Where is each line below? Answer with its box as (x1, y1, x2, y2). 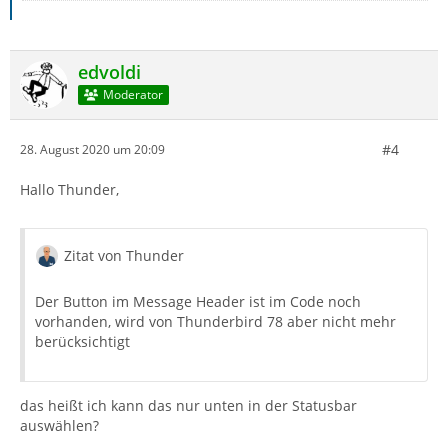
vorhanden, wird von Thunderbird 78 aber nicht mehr (35, 311, 396, 331)
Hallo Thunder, (20, 179, 119, 199)
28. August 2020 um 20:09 (20, 141, 165, 159)
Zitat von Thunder (64, 245, 184, 265)
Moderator (102, 86, 163, 104)
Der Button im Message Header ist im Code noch (35, 291, 361, 311)
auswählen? (20, 415, 99, 435)
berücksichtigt (35, 331, 130, 351)
